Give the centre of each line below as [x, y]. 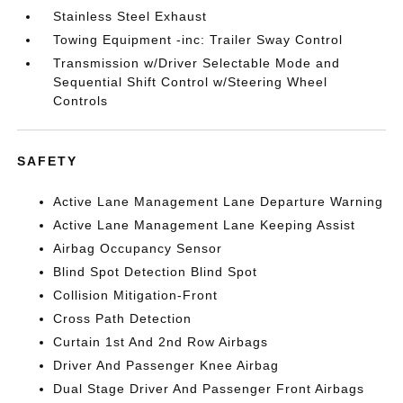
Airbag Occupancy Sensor [138, 248]
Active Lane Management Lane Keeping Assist [205, 225]
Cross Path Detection [123, 318]
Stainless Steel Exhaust [130, 16]
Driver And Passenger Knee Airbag [166, 365]
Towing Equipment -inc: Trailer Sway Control [198, 40]
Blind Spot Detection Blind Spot [156, 272]
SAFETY [48, 161]
